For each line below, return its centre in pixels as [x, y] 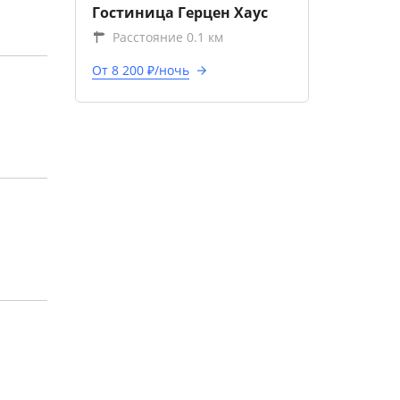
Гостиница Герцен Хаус [179, 12]
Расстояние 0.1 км [167, 37]
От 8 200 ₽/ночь [140, 70]
